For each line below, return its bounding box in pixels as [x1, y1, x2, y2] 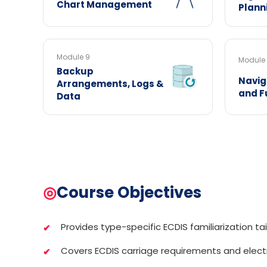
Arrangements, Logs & [57, 77, 164, 90]
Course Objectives [57, 182, 201, 203]
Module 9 [57, 52, 90, 62]
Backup [57, 65, 94, 77]
